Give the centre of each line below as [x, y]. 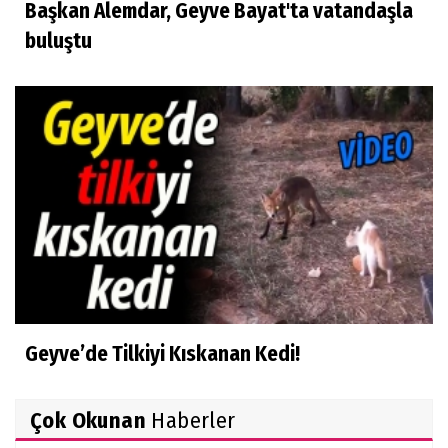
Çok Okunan [88, 420]
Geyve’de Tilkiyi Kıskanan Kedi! [162, 353]
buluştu [58, 41]
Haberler [191, 420]
